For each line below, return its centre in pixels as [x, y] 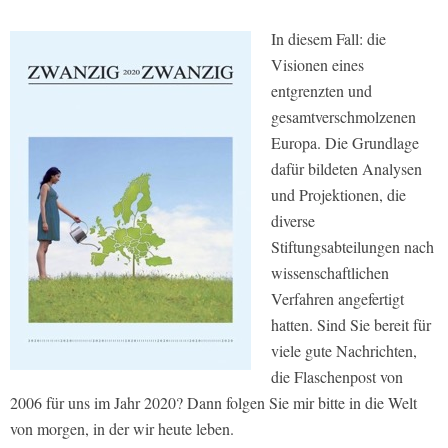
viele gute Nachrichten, [344, 350]
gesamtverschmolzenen [343, 116]
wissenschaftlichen [330, 272]
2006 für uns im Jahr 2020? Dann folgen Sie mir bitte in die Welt [213, 402]
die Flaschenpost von [337, 376]
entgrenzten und [321, 90]
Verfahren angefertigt [337, 298]
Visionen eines [317, 64]
